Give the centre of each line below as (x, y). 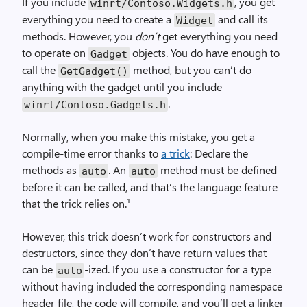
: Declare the (219, 153)
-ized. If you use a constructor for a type (178, 269)
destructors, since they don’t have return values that (144, 253)
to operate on (55, 52)
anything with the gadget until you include (122, 87)
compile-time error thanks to (91, 153)
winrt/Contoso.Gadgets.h (95, 104)
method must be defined (217, 170)
